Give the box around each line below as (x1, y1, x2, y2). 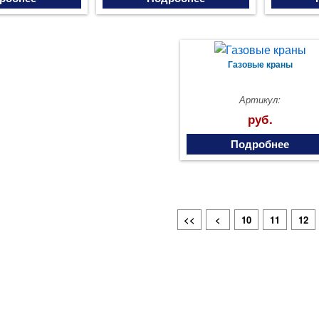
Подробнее (231, 137, 290, 150)
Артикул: (239, 92, 281, 106)
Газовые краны (227, 57, 293, 70)
